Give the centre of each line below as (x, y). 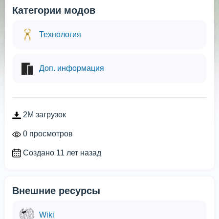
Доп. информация (72, 68)
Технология (60, 34)
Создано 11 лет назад (61, 153)
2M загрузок (44, 115)
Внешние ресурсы (56, 191)
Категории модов (54, 10)
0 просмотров (47, 133)
